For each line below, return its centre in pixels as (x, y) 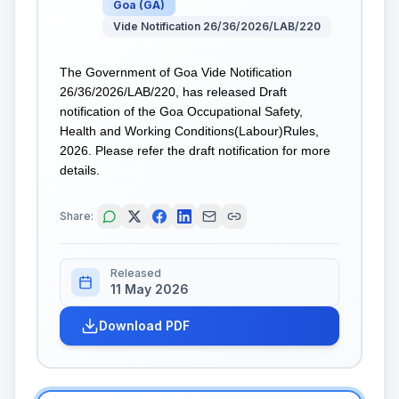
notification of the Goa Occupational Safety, (181, 111)
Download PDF (144, 325)
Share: (77, 216)
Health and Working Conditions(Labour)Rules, (189, 131)
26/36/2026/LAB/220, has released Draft (173, 92)
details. (80, 170)
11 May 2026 (150, 289)
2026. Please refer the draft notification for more (195, 151)
